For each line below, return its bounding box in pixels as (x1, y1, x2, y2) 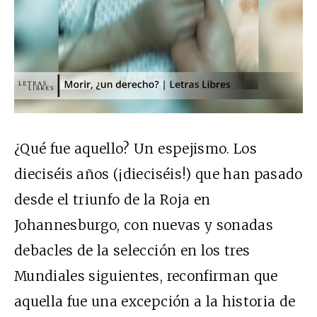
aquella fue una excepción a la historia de (14, 293, 296, 311)
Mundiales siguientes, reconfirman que (14, 267, 278, 285)
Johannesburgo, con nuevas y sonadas (14, 217, 273, 234)
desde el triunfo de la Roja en (14, 191, 211, 209)
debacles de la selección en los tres (14, 242, 250, 260)
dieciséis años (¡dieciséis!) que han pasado (14, 166, 303, 183)
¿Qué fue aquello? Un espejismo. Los (14, 140, 257, 158)
